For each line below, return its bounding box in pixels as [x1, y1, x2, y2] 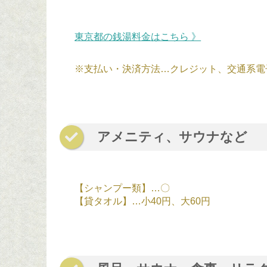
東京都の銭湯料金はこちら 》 [74, 30, 201, 42]
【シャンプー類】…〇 [74, 182, 170, 194]
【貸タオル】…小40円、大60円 [74, 195, 211, 207]
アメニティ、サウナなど [97, 129, 247, 145]
